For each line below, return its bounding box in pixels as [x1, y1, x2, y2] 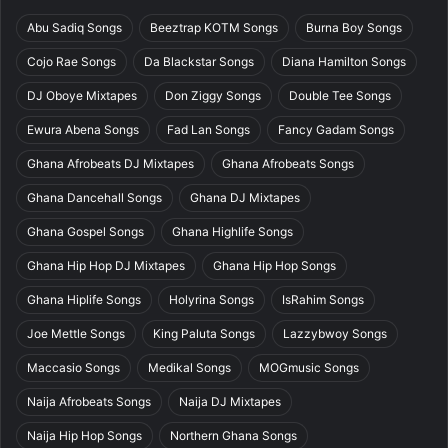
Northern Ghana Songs [170, 428, 297, 444]
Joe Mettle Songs [27, 326, 125, 342]
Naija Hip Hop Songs [27, 428, 142, 444]
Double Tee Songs [289, 88, 391, 104]
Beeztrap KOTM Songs [150, 20, 278, 36]
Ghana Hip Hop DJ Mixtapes [27, 258, 185, 274]
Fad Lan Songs [167, 122, 250, 138]
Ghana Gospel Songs [27, 224, 144, 240]
